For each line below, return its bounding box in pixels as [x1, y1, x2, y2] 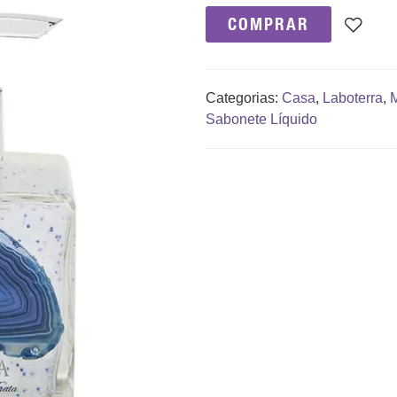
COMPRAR [227, 13, 309, 35]
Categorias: [205, 90, 282, 105]
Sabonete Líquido [205, 112, 317, 127]
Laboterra [322, 90, 383, 105]
